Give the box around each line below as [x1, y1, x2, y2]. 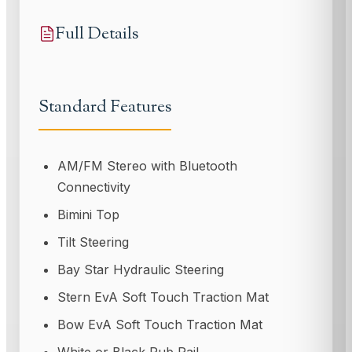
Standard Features [38, 95, 171, 120]
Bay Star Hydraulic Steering [57, 262, 224, 278]
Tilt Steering [57, 234, 129, 251]
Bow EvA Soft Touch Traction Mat [57, 317, 262, 333]
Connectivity [57, 179, 130, 196]
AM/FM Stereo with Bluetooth [57, 158, 237, 174]
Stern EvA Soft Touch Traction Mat [57, 289, 269, 306]
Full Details [56, 21, 138, 46]
